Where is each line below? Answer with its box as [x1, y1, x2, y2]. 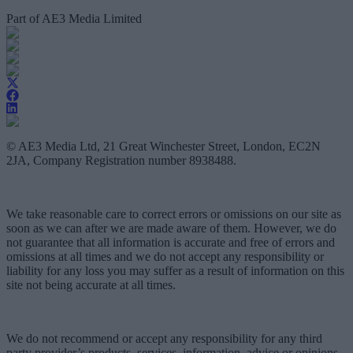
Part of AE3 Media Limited [6, 12, 142, 26]
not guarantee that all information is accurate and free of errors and [6, 236, 335, 250]
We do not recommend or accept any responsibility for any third [6, 332, 322, 346]
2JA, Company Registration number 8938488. [6, 154, 236, 168]
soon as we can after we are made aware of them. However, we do [6, 221, 336, 236]
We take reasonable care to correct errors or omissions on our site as [6, 207, 341, 221]
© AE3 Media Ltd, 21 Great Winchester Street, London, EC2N [6, 139, 321, 154]
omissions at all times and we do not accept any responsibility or [6, 250, 324, 264]
